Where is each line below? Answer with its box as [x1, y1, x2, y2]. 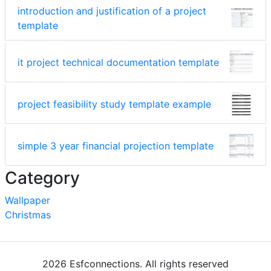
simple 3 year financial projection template [18, 140, 214, 152]
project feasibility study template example [18, 98, 211, 111]
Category [5, 168, 80, 189]
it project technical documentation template [18, 56, 219, 69]
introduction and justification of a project [18, 5, 206, 18]
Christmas [5, 209, 51, 221]
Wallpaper [5, 194, 50, 207]
